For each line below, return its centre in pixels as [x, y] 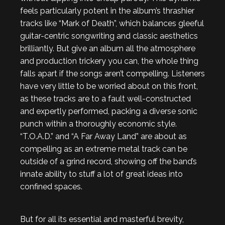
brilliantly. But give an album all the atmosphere [108, 48]
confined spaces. [51, 187]
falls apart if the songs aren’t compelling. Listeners [113, 74]
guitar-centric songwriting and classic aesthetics [109, 36]
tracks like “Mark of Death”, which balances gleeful [112, 23]
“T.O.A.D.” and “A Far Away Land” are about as [103, 136]
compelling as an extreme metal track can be [104, 149]
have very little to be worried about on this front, [109, 86]
